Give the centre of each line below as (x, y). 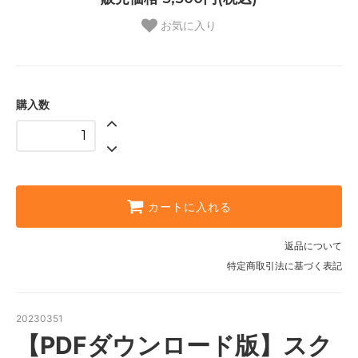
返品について (313, 246)
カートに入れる (190, 207)
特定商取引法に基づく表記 (284, 266)
